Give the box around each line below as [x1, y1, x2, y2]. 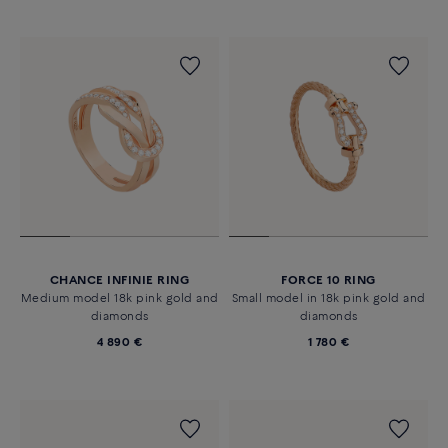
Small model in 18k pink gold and [231, 293, 426, 306]
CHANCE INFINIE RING [49, 275, 190, 287]
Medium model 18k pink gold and [20, 293, 219, 305]
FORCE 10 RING [281, 275, 376, 288]
